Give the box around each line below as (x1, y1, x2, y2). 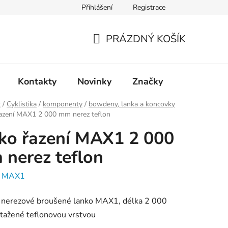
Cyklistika (7, 99, 37, 109)
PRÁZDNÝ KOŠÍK (106, 32, 186, 46)
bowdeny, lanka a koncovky (89, 99, 175, 109)
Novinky (77, 75, 111, 88)
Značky (132, 75, 163, 88)
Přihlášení (81, 3, 112, 12)
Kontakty (18, 75, 56, 88)
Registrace (133, 3, 165, 12)
